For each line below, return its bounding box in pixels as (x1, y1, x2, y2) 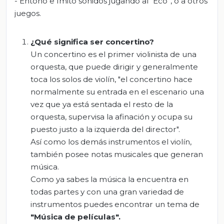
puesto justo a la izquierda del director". (30, 124, 180, 134)
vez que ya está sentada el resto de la (30, 99, 173, 109)
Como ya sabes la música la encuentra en (30, 174, 188, 184)
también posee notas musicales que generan (30, 149, 203, 159)
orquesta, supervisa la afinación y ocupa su (30, 112, 192, 122)
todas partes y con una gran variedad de (30, 187, 184, 197)
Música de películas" (34, 212, 118, 222)
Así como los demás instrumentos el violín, (30, 137, 191, 147)
